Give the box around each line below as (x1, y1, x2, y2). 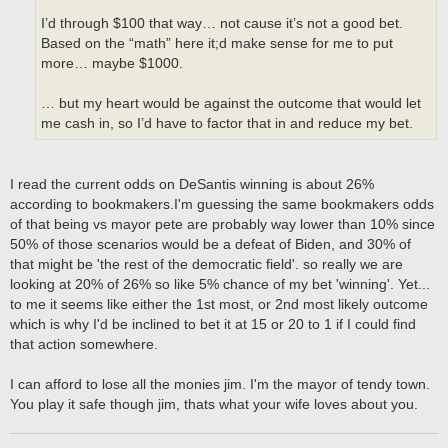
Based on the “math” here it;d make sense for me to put (41, 36, 393, 52)
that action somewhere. (10, 335, 158, 352)
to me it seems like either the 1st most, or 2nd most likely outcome (10, 295, 428, 312)
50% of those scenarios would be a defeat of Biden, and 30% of (10, 235, 411, 252)
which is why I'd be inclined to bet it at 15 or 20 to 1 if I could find (10, 315, 416, 332)
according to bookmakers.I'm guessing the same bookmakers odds (10, 195, 434, 212)
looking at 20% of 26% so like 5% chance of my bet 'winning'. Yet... (10, 275, 430, 292)
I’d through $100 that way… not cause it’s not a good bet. (41, 16, 403, 32)
